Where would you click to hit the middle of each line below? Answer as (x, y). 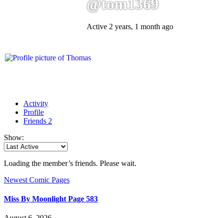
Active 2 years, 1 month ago (130, 27)
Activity (36, 103)
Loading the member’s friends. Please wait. (70, 163)
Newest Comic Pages (37, 180)
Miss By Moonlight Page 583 (51, 199)
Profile (34, 112)
